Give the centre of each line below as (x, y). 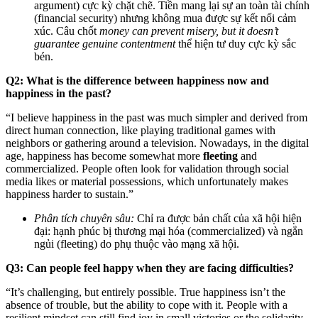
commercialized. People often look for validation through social (147, 168)
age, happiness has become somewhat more (104, 155)
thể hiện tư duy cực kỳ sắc (236, 43)
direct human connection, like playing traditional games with (141, 130)
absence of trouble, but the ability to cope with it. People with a (147, 305)
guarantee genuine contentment (105, 43)
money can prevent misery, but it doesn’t (189, 31)
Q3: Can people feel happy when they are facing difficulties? (150, 268)
